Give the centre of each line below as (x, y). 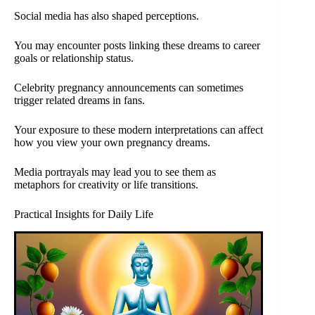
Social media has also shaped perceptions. (107, 16)
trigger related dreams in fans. (79, 101)
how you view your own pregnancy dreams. (112, 143)
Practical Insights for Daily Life (84, 214)
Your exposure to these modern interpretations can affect (139, 130)
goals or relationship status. (74, 58)
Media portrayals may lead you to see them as (115, 172)
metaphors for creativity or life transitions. (106, 185)
